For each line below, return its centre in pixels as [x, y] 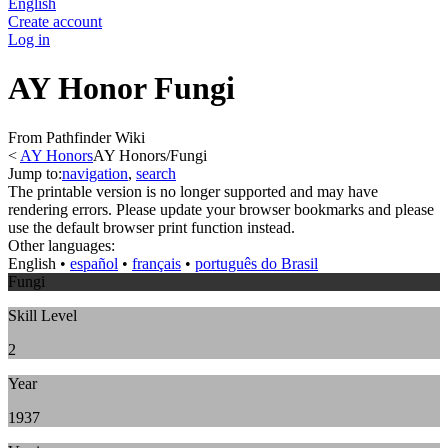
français [156, 263]
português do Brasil [256, 263]
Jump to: [35, 173]
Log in [29, 39]
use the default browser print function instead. [151, 227]
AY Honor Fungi [121, 88]
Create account [55, 21]
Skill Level [42, 315]
